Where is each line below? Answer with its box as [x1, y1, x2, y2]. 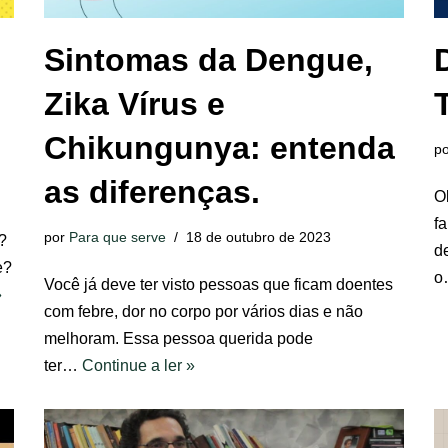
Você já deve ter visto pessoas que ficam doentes [44, 276, 393, 293]
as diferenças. [44, 174, 260, 210]
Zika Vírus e [44, 86, 225, 122]
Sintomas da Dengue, [44, 42, 373, 78]
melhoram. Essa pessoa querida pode [44, 330, 313, 347]
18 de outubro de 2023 [186, 229, 331, 245]
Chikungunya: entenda [44, 130, 395, 166]
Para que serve [69, 229, 166, 245]
